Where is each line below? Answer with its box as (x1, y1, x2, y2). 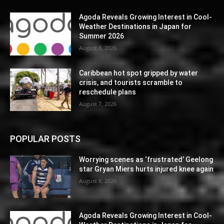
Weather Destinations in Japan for (79, 22, 192, 31)
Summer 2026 (79, 32, 124, 40)
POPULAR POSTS (10, 133, 80, 144)
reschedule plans (79, 87, 136, 96)
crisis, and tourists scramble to (79, 78, 183, 86)
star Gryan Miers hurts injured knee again (79, 165, 214, 173)
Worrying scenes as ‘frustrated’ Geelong (79, 155, 213, 164)
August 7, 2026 (79, 99, 117, 107)
